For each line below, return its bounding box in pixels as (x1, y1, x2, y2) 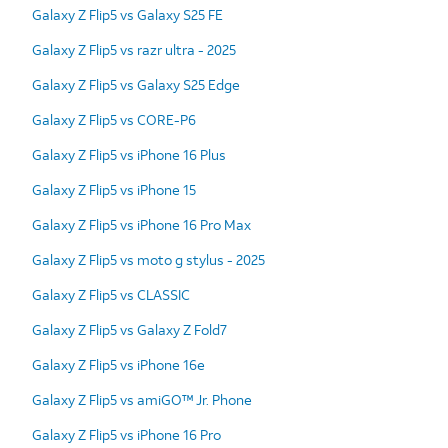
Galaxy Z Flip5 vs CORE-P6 (32, 109, 196, 129)
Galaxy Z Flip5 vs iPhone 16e (32, 354, 205, 374)
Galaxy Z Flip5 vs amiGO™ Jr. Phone (32, 389, 252, 409)
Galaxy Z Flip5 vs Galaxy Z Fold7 (32, 319, 227, 339)
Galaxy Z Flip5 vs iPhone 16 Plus (32, 144, 226, 164)
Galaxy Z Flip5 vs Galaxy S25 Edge (32, 74, 240, 94)
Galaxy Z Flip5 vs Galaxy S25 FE (32, 4, 223, 24)
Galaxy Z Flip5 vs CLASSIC (32, 284, 190, 304)
